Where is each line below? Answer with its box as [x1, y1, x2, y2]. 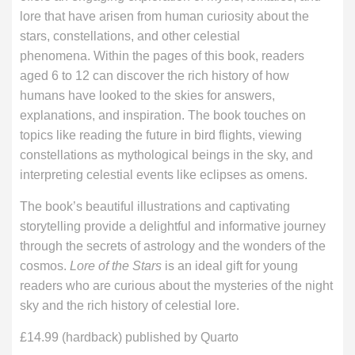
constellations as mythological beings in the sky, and [20, 148, 313, 162]
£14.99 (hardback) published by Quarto [20, 330, 239, 345]
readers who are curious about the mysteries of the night [20, 279, 333, 293]
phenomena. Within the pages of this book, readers [20, 49, 304, 63]
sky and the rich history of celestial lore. [20, 299, 239, 313]
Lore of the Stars [70, 259, 162, 273]
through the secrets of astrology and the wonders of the [20, 239, 326, 254]
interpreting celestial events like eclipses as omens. [20, 168, 307, 182]
